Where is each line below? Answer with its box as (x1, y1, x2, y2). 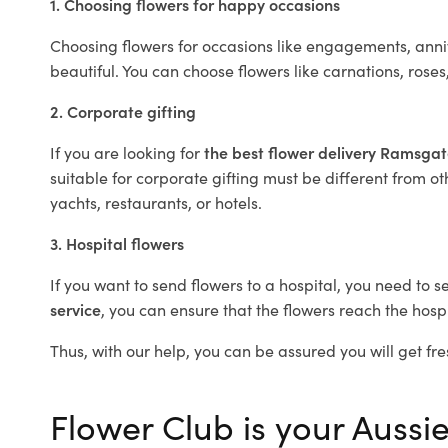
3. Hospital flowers (50, 232, 184, 255)
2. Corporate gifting (50, 100, 196, 123)
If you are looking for (50, 141, 204, 164)
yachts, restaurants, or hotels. (50, 191, 262, 214)
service (50, 298, 101, 321)
